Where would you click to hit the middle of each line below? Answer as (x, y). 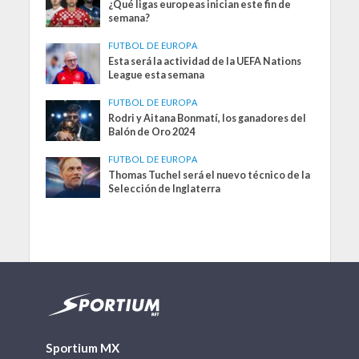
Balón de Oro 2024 (152, 131)
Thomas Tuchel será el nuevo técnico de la (210, 175)
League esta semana (157, 75)
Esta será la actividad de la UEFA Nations (205, 61)
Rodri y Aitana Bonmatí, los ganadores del (208, 118)
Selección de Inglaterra (165, 188)
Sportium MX (82, 348)
